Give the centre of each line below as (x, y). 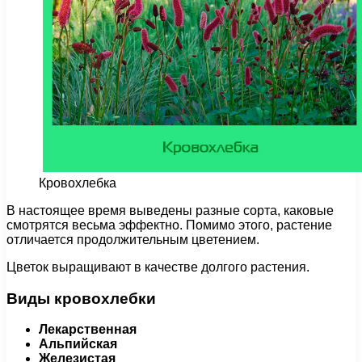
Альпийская (78, 344)
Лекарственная (88, 330)
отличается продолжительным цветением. (133, 239)
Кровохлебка (78, 183)
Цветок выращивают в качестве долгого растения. (158, 267)
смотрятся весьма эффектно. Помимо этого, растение (169, 225)
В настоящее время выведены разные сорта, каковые (170, 210)
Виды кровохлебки (81, 298)
